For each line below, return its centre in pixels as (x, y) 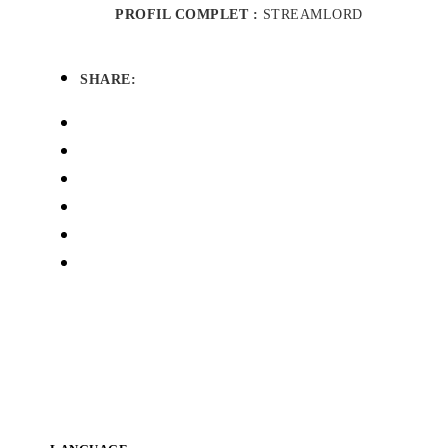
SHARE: (108, 79)
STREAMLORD (312, 14)
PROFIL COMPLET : (189, 14)
